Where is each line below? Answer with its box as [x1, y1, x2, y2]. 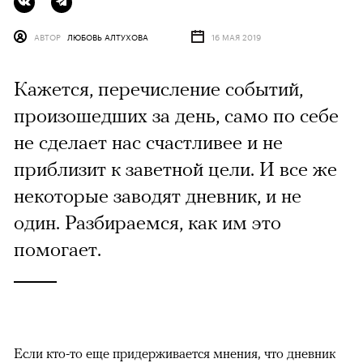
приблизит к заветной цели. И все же [14, 157, 337, 181]
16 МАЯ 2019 [211, 30, 261, 44]
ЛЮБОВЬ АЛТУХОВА [67, 30, 148, 44]
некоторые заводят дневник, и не [14, 184, 301, 207]
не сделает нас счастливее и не [14, 130, 283, 154]
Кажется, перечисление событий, [14, 77, 303, 100]
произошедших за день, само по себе [14, 104, 339, 127]
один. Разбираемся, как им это [14, 211, 281, 234]
